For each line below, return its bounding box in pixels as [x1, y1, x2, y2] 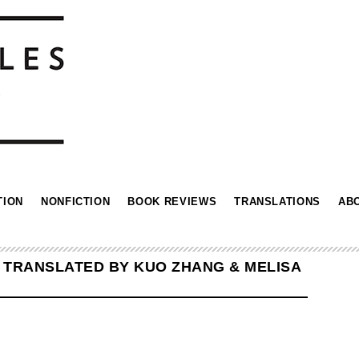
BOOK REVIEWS [127, 196, 217, 208]
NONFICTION [40, 196, 111, 208]
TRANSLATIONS [234, 196, 321, 208]
